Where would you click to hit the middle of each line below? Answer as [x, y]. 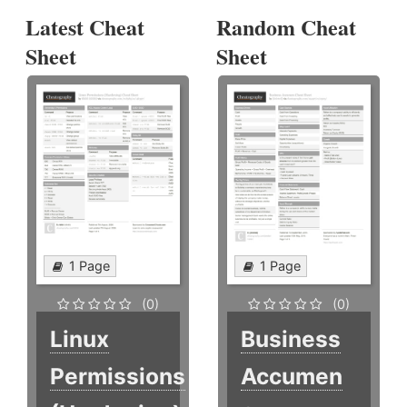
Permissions [118, 377]
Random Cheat [287, 27]
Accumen [292, 377]
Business [291, 339]
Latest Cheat [85, 27]
